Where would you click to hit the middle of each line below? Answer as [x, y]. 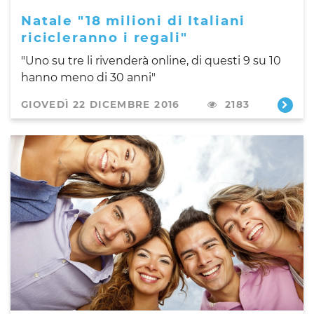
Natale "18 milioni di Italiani [134, 20]
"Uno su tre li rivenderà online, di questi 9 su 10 [151, 60]
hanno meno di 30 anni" [88, 77]
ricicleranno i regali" [104, 37]
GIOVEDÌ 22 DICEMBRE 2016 [101, 104]
